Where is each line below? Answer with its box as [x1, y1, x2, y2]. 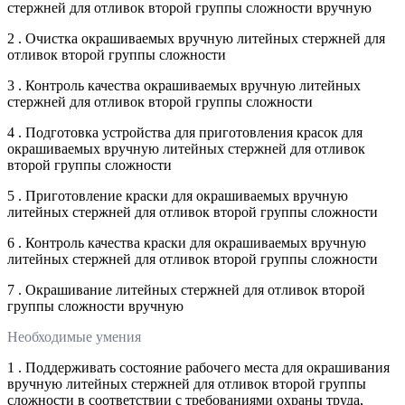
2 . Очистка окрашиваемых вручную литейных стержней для [7, 30, 385, 46]
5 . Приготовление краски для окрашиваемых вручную [7, 187, 348, 203]
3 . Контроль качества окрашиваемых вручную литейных [7, 77, 361, 93]
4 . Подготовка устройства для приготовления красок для [7, 124, 363, 140]
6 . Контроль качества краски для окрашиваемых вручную [7, 234, 366, 250]
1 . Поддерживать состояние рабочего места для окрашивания [7, 359, 390, 375]
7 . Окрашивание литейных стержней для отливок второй [7, 281, 365, 297]
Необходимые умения [7, 328, 141, 344]
